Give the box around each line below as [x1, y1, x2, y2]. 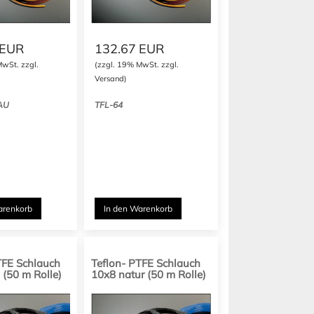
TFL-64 [95, 100, 123, 110]
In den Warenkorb [104, 203, 173, 214]
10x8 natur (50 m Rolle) [91, 268, 207, 281]
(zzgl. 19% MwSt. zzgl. [95, 60, 179, 69]
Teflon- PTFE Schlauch [91, 257, 201, 270]
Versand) [95, 74, 128, 83]
